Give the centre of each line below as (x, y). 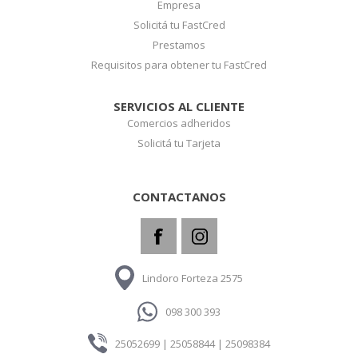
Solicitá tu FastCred (179, 25)
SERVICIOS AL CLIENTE (179, 107)
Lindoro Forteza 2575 (192, 278)
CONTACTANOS (179, 197)
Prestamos (179, 45)
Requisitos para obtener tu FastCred (179, 65)
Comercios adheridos (179, 123)
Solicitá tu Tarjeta (179, 143)
